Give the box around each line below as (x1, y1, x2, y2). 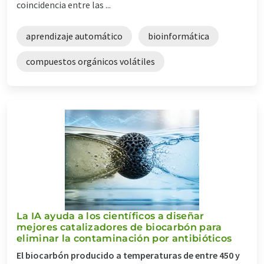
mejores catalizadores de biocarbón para (16, 221, 222, 233)
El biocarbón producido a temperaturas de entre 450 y (16, 249, 240, 261)
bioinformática (148, 29, 209, 42)
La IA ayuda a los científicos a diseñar (16, 210, 204, 222)
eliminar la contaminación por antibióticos (16, 232, 232, 244)
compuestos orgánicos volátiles (26, 55, 155, 67)
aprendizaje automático (26, 29, 123, 42)
